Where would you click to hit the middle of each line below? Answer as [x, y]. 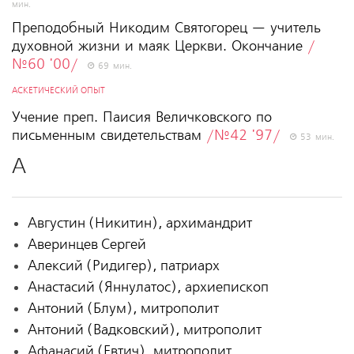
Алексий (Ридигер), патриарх [123, 265]
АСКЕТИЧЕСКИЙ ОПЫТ [58, 90]
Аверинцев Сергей [87, 244]
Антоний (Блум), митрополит [123, 308]
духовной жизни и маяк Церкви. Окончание [159, 46]
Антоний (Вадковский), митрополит [144, 330]
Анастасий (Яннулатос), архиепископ [148, 287]
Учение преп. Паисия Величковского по [141, 117]
